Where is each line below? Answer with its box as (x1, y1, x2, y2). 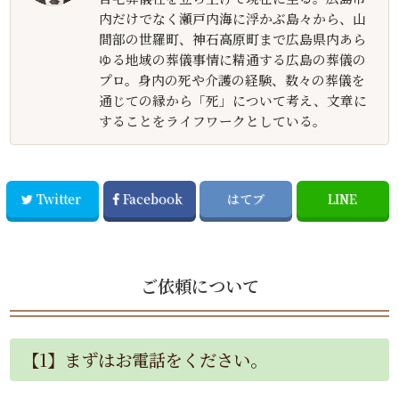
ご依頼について (140, 273, 259, 297)
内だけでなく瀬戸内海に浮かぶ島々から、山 (99, 9, 367, 28)
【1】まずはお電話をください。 (21, 346, 267, 372)
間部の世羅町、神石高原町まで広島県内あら (99, 29, 367, 49)
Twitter (32, 190, 85, 208)
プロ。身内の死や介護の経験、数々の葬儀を (99, 70, 366, 90)
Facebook (119, 190, 187, 208)
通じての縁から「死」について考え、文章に (99, 91, 368, 110)
